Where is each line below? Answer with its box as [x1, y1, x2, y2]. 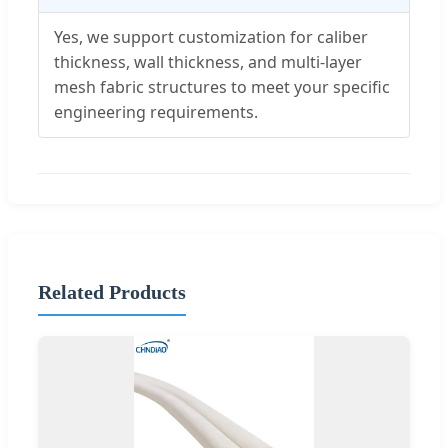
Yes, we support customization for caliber [54, 26, 368, 49]
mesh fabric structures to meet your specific [54, 76, 390, 99]
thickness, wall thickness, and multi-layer [54, 51, 362, 74]
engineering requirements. [54, 101, 258, 124]
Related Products [38, 280, 186, 303]
